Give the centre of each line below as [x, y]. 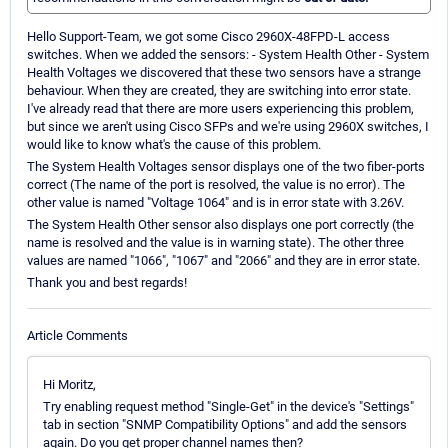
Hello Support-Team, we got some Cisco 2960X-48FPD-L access [208, 37]
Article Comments [77, 335]
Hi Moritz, [69, 384]
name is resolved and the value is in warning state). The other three [215, 243]
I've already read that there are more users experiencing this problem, [220, 109]
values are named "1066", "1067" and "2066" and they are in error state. [223, 261]
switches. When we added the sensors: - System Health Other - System [228, 55]
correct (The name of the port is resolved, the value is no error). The [216, 185]
